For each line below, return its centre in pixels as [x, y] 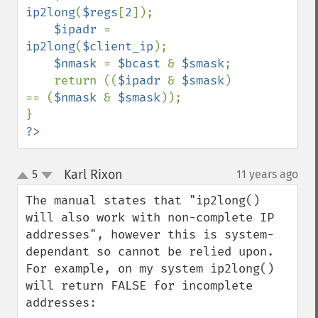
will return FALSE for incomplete [139, 286]
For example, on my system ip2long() [150, 269]
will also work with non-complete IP [150, 218]
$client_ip [118, 46]
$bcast [143, 64]
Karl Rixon [93, 175]
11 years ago [267, 174]
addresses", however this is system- [150, 235]
